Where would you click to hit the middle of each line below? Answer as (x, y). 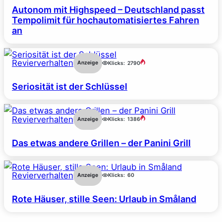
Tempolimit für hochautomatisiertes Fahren (106, 20)
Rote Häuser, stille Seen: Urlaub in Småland (104, 199)
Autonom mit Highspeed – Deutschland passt (108, 9)
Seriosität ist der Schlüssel (70, 87)
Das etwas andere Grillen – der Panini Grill (101, 143)
